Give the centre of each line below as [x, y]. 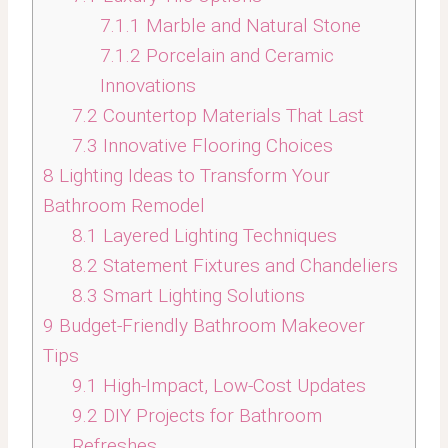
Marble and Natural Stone [251, 26]
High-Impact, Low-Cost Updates [231, 386]
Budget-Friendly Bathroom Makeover [209, 326]
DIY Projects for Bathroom [209, 416]
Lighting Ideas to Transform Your [192, 176]
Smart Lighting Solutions [201, 296]
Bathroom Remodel [124, 206]
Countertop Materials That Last [230, 116]
